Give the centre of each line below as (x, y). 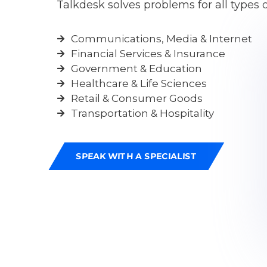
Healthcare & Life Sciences (139, 83)
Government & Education (136, 68)
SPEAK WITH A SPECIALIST (136, 156)
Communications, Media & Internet (161, 38)
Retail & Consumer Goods (136, 98)
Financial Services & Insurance (148, 53)
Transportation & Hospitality (142, 113)
